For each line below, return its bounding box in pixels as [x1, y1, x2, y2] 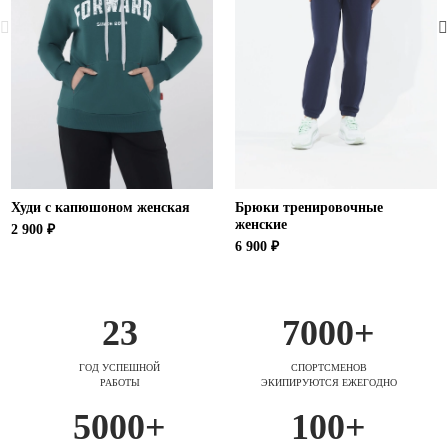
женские [235, 217, 287, 233]
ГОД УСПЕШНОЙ [79, 362, 160, 374]
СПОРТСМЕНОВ [290, 362, 367, 374]
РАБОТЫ [99, 377, 140, 389]
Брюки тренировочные [235, 200, 383, 216]
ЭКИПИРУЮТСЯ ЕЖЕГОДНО [260, 377, 397, 389]
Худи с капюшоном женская [11, 200, 190, 216]
